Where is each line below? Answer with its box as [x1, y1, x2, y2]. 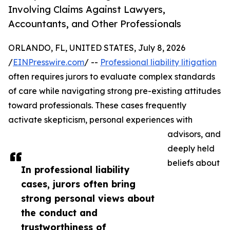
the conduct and [21, 207, 98, 219]
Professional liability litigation [100, 57, 217, 68]
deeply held [167, 143, 215, 154]
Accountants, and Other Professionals [8, 18, 181, 30]
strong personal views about [21, 193, 155, 204]
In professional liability [21, 164, 129, 176]
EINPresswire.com [13, 57, 84, 68]
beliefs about [167, 158, 220, 168]
